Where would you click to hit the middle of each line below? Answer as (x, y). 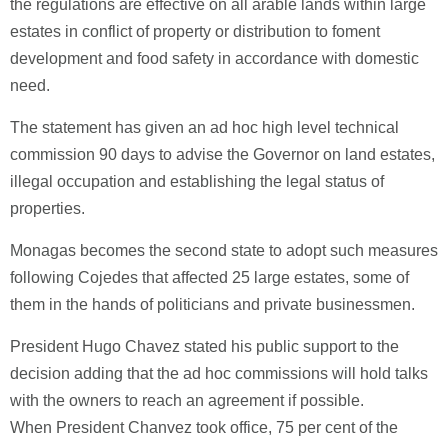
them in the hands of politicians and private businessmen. (212, 304)
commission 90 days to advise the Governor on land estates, (222, 154)
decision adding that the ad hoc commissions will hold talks (219, 373)
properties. (47, 208)
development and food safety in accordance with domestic (214, 58)
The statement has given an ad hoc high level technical (204, 127)
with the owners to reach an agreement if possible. (187, 400)
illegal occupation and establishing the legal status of (197, 181)
